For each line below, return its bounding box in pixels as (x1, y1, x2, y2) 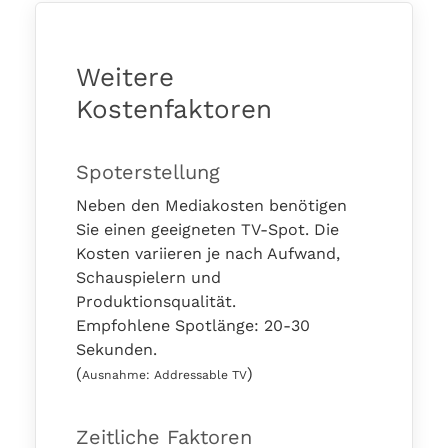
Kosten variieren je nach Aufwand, (76, 244, 340, 263)
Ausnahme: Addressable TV (82, 368, 247, 382)
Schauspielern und (76, 268, 221, 287)
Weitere (76, 62, 174, 92)
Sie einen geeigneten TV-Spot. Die (76, 220, 339, 239)
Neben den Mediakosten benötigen (76, 196, 347, 215)
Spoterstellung (76, 160, 220, 184)
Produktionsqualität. (76, 292, 236, 311)
